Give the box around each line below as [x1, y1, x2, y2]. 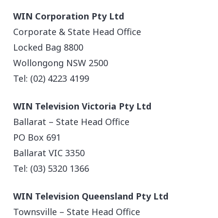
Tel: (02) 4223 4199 [13, 72, 90, 84]
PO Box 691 [13, 131, 61, 143]
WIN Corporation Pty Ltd [13, 10, 125, 22]
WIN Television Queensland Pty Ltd [13, 190, 171, 202]
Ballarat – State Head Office [13, 115, 130, 127]
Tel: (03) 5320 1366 [13, 162, 90, 174]
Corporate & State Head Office [13, 25, 142, 37]
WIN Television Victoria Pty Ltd [13, 100, 152, 112]
